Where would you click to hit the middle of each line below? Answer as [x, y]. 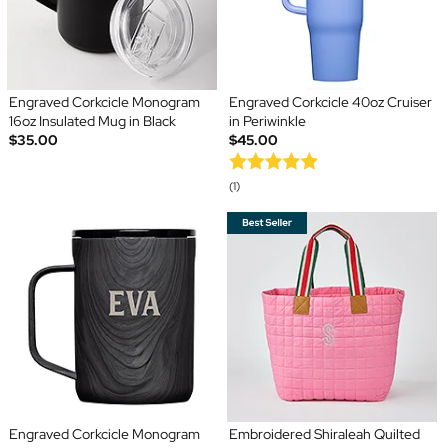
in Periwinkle [267, 121]
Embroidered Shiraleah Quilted [324, 434]
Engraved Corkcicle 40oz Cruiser [330, 102]
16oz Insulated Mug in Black [92, 121]
